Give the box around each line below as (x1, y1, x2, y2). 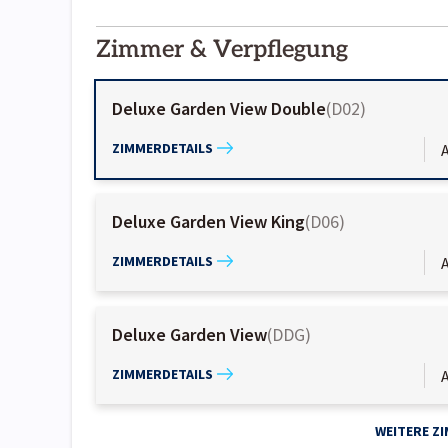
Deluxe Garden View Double (112, 97, 326, 121)
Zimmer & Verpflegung (96, 35, 348, 65)
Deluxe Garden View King (112, 210, 305, 234)
